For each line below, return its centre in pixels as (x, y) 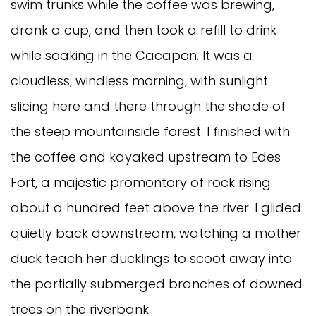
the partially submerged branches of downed (157, 284)
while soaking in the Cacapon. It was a (132, 55)
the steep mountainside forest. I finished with (150, 131)
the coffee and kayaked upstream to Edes (146, 157)
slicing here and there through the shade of (148, 106)
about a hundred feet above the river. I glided (156, 207)
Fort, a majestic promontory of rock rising (141, 182)
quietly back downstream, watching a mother (156, 233)
